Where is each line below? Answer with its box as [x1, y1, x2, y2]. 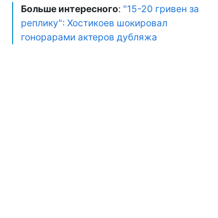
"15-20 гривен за [123, 3, 199, 15]
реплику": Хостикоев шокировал [21, 18, 167, 29]
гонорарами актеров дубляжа [21, 32, 157, 43]
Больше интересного [21, 3, 118, 15]
